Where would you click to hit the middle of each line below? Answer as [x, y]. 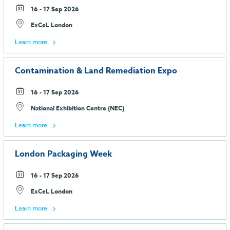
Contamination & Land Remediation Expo [96, 71]
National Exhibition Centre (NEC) [77, 108]
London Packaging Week [63, 154]
